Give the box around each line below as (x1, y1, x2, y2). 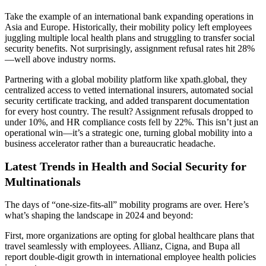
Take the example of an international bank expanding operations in (5, 11, 254, 21)
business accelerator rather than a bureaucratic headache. (5, 138, 216, 148)
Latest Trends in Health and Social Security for (5, 160, 246, 173)
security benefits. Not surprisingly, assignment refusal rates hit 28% (5, 43, 255, 53)
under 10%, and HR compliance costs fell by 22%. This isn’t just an (5, 116, 258, 127)
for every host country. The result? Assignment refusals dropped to (5, 106, 253, 116)
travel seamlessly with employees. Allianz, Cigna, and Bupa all (5, 240, 240, 251)
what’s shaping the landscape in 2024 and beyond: (5, 210, 193, 220)
